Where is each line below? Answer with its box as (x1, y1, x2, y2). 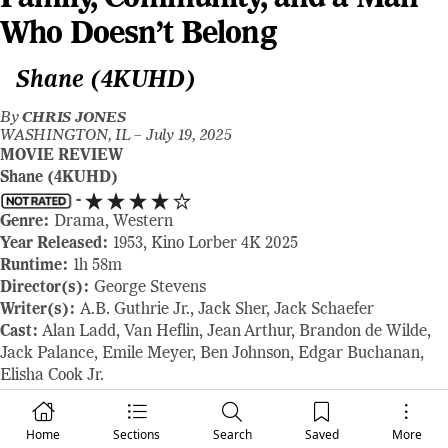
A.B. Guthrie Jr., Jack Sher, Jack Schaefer (80, 302, 374, 318)
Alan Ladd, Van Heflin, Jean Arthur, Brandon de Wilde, (39, 324, 431, 340)
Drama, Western (50, 214, 173, 230)
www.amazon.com (167, 412, 297, 428)
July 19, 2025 (145, 128, 232, 144)
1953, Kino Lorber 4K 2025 (113, 236, 298, 252)
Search (212, 426, 252, 443)
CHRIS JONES (22, 110, 126, 126)
